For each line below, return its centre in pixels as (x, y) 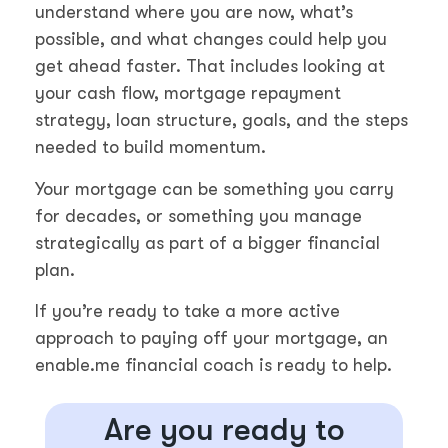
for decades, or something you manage (198, 215)
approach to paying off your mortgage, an (211, 337)
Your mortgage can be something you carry (214, 188)
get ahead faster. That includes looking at (210, 66)
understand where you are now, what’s (194, 12)
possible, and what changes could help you (211, 39)
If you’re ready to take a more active (187, 310)
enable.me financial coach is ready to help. (213, 364)
